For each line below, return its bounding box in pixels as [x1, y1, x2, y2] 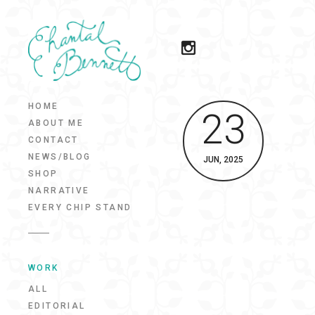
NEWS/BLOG [28, 152, 91, 162]
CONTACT [28, 135, 79, 145]
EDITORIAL [28, 300, 86, 311]
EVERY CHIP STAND [28, 202, 132, 212]
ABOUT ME [28, 118, 84, 128]
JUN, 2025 [203, 155, 243, 165]
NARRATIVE [28, 186, 90, 195]
